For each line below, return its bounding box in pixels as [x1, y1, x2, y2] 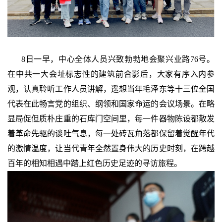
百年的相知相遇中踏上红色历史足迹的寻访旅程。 [7, 159, 182, 167]
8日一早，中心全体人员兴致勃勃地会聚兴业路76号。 [21, 55, 215, 63]
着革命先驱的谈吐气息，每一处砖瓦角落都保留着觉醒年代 [7, 129, 215, 138]
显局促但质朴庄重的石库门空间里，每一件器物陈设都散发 [7, 114, 215, 123]
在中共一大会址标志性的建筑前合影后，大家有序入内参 [7, 69, 215, 78]
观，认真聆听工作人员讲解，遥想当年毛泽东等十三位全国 [7, 84, 215, 93]
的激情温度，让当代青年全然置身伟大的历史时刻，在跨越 [7, 144, 215, 153]
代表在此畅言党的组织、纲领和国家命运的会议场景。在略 [7, 99, 215, 108]
